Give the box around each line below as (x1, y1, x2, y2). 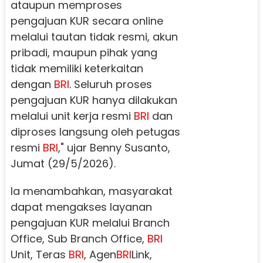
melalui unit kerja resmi (10, 109, 134, 124)
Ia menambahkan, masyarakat (10, 184, 173, 199)
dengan (10, 77, 54, 92)
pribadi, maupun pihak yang (10, 45, 157, 60)
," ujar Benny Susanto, (58, 140, 170, 156)
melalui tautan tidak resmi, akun (10, 29, 178, 45)
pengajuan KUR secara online (10, 14, 163, 29)
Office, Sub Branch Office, (10, 231, 147, 247)
